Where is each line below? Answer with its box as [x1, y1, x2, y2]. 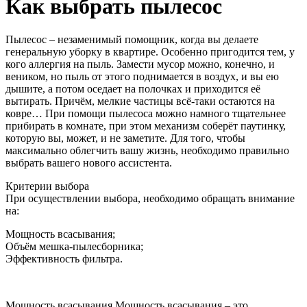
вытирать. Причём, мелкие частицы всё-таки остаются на [5, 95, 275, 108]
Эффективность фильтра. [5, 253, 123, 265]
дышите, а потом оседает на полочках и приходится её [5, 83, 260, 95]
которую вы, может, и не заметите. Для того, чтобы [5, 132, 245, 145]
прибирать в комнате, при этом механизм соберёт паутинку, [5, 120, 286, 132]
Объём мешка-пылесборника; [5, 241, 143, 253]
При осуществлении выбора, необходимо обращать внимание [5, 193, 295, 205]
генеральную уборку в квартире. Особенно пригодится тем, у [5, 46, 295, 58]
